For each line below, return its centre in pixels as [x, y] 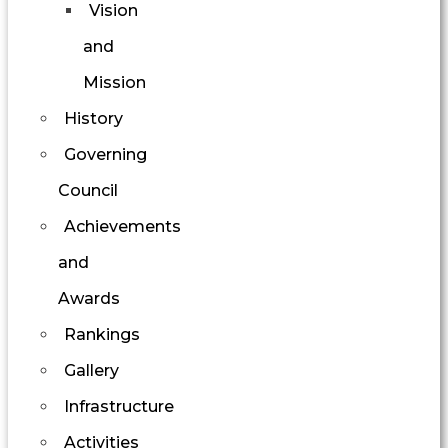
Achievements [122, 226]
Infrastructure [119, 406]
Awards [89, 298]
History [93, 118]
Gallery [91, 370]
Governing [105, 154]
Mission [114, 82]
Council [88, 190]
